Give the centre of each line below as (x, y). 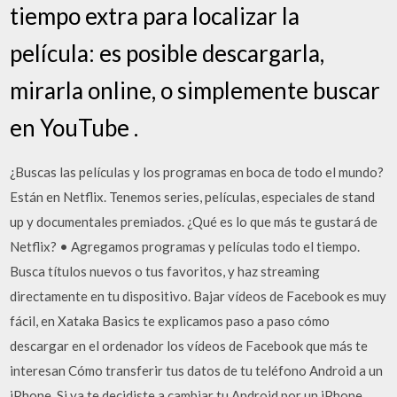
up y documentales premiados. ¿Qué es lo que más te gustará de (194, 222)
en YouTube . (74, 128)
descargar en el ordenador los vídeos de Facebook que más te (189, 346)
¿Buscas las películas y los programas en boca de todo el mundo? (197, 172)
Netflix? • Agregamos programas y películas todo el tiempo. (185, 246)
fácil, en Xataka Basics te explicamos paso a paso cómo (170, 321)
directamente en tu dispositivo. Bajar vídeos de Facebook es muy (198, 296)
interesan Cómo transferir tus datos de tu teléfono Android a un (197, 370)
